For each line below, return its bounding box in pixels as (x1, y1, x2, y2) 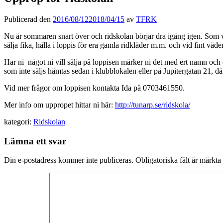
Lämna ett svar (4, 135, 66, 146)
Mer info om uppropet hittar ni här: (4, 100, 115, 109)
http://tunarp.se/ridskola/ (115, 100, 190, 109)
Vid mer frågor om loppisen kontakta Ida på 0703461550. (4, 83, 185, 92)
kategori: (4, 117, 31, 126)
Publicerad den (4, 14, 53, 23)
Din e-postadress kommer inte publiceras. (4, 156, 133, 165)
